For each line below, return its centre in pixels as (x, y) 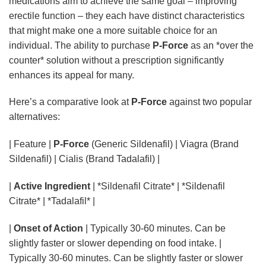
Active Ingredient (52, 186)
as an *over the (221, 45)
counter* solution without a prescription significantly (116, 60)
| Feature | (31, 144)
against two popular (209, 102)
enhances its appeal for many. (72, 75)
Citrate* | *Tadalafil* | (52, 201)
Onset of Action (48, 228)
